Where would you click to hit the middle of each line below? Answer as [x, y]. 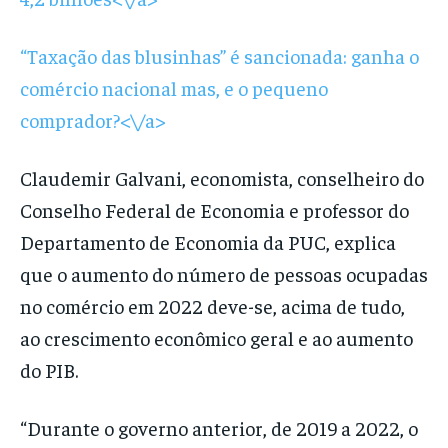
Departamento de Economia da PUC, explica [208, 242]
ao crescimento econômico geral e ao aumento [216, 338]
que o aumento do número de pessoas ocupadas [224, 274]
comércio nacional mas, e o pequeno [174, 88]
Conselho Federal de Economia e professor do [214, 210]
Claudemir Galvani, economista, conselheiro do [222, 178]
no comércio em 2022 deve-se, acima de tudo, [212, 306]
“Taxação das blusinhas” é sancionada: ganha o [219, 56]
